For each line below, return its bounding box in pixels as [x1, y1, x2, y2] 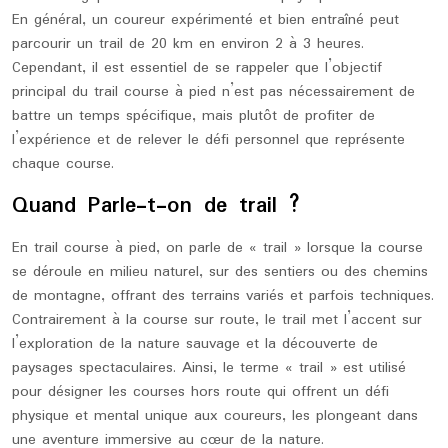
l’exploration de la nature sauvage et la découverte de [12, 332, 378, 356]
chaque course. [12, 152, 114, 176]
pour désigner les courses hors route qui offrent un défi [12, 380, 389, 404]
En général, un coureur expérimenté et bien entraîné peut [12, 8, 399, 32]
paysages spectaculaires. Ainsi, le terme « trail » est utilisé [12, 356, 406, 380]
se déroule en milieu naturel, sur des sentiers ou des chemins [12, 260, 428, 284]
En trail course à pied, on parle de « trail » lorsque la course [12, 236, 423, 260]
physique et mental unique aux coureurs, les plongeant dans [12, 404, 418, 428]
